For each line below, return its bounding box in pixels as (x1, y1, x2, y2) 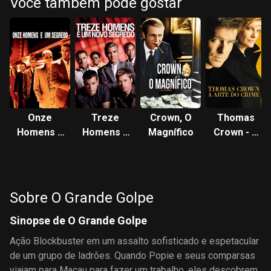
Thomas (217, 112, 255, 123)
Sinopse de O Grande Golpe (10, 214, 147, 227)
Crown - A (214, 126, 258, 138)
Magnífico (148, 126, 194, 138)
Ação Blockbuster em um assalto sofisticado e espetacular (10, 235, 259, 247)
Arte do (218, 141, 253, 152)
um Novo (85, 141, 126, 152)
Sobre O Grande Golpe (10, 189, 154, 206)
